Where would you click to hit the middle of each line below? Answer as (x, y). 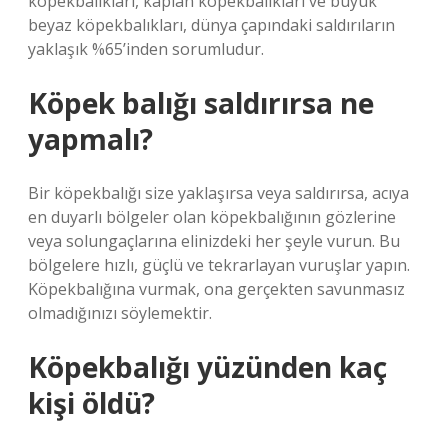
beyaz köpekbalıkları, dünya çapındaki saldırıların (211, 25)
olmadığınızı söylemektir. (120, 313)
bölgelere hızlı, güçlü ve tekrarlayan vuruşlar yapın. (219, 265)
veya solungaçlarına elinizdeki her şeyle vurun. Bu (214, 241)
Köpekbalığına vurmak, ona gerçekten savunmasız (216, 289)
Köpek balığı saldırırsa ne (201, 103)
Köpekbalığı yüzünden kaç (207, 367)
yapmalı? (90, 139)
